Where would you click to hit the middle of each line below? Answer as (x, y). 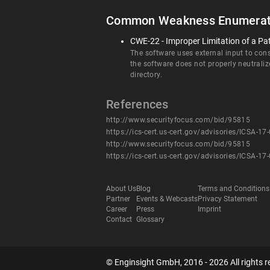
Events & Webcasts (167, 199)
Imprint (209, 209)
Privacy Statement (228, 199)
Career (117, 209)
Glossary (150, 220)
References (137, 105)
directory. (146, 75)
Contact (119, 220)
